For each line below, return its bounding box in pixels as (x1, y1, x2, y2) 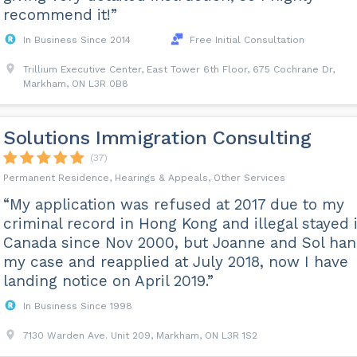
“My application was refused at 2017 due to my (2, 195, 344, 214)
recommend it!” (2, 6, 117, 24)
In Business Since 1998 (22, 300, 132, 312)
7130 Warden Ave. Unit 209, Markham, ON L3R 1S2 (22, 330, 257, 341)
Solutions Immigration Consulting (2, 127, 312, 149)
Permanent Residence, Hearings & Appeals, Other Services (2, 172, 285, 183)
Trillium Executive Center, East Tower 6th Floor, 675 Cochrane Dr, (22, 64, 335, 75)
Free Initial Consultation (189, 34, 304, 45)
